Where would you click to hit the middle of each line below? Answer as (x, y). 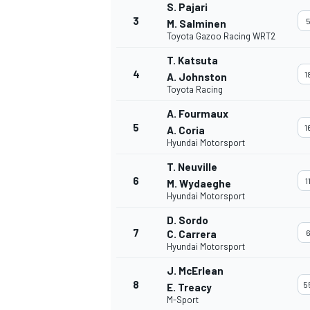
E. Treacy (189, 288)
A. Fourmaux (198, 114)
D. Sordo (188, 220)
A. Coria (186, 130)
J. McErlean (195, 271)
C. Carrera (192, 234)
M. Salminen (197, 24)
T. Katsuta (192, 61)
